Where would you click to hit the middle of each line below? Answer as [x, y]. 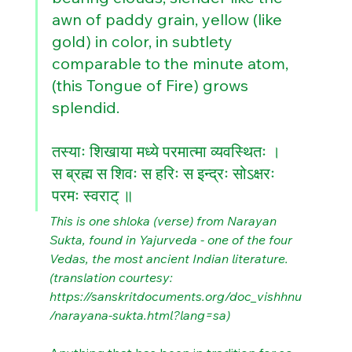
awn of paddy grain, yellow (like [169, 19]
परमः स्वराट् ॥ [92, 195]
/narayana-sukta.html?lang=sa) [139, 315]
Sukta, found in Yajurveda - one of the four [172, 240]
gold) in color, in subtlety [144, 41]
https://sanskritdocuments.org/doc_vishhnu [175, 296]
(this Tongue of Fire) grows [152, 85]
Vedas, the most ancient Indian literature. [170, 258]
